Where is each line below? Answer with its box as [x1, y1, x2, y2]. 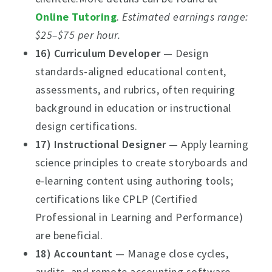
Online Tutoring [35, 10, 117, 24]
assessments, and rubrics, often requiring [35, 83, 236, 97]
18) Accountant [35, 246, 113, 260]
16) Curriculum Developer [35, 46, 161, 60]
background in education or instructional [35, 101, 231, 115]
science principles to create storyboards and [35, 155, 248, 169]
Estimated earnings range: [122, 10, 248, 24]
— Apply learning [166, 137, 249, 151]
